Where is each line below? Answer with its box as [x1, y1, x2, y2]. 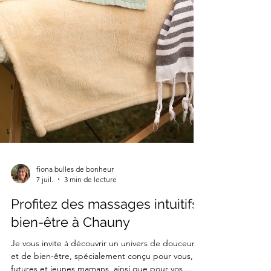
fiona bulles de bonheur [36, 237, 114, 246]
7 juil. [36, 247, 53, 256]
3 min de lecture [64, 247, 117, 256]
